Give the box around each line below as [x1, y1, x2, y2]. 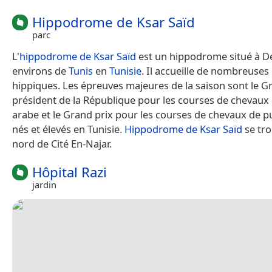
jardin [32, 178, 56, 191]
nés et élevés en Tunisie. [12, 122, 124, 137]
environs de [12, 64, 69, 78]
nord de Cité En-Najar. [12, 137, 112, 151]
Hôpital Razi [32, 163, 107, 182]
